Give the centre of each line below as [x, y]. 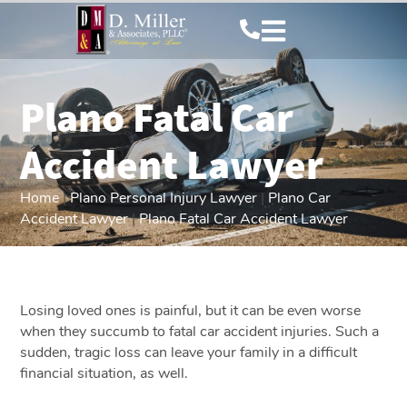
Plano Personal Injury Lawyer [164, 198]
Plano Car [300, 198]
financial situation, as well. [106, 373]
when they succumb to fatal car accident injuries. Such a [200, 331]
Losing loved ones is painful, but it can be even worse [191, 310]
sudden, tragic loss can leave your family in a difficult [189, 352]
